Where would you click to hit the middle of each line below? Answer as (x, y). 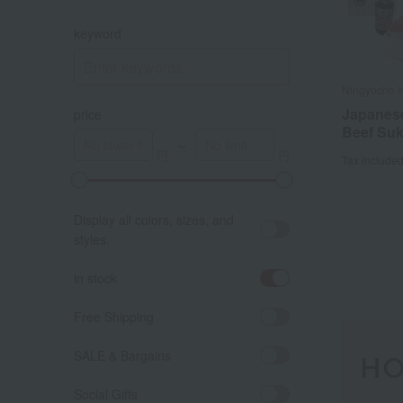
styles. (92, 239)
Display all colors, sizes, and (154, 219)
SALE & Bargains (122, 355)
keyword (98, 33)
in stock (95, 278)
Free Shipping (114, 317)
